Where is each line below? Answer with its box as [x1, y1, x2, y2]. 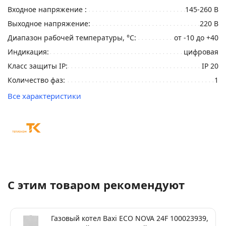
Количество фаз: [8, 75, 65, 85]
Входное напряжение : [8, 5, 87, 14]
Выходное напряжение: [8, 19, 90, 28]
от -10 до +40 [174, 33, 218, 42]
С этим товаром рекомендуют [8, 177, 185, 192]
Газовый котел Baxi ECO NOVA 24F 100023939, [51, 213, 208, 223]
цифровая [184, 47, 218, 56]
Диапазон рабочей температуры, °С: [8, 33, 136, 42]
